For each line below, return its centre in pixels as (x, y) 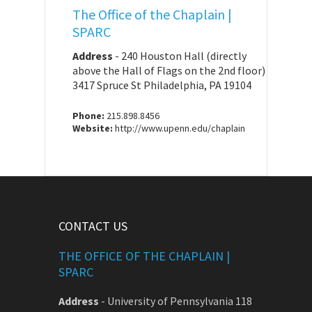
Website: (93, 128)
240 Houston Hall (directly (184, 55)
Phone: (88, 115)
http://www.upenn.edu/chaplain (179, 128)
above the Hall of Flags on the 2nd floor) (169, 70)
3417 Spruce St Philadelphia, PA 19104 (162, 85)
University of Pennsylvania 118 (180, 301)
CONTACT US (93, 226)
